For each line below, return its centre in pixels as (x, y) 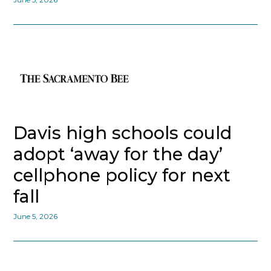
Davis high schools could (123, 133)
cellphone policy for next (122, 175)
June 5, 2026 (36, 217)
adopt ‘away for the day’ (118, 154)
